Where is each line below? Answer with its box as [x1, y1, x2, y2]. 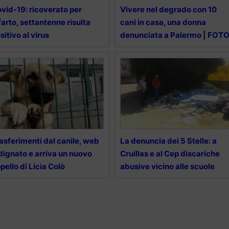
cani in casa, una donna [120, 17, 206, 27]
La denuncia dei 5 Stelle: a [120, 135, 217, 146]
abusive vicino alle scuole [120, 161, 215, 171]
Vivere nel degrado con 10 [120, 4, 217, 14]
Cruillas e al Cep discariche [120, 148, 220, 158]
